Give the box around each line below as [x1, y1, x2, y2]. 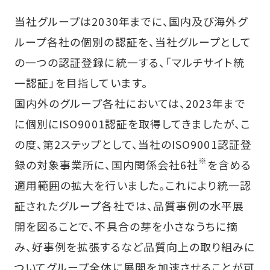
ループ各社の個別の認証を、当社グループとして [14, 33, 252, 49]
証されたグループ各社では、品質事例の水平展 [14, 197, 245, 213]
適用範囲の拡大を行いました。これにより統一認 [14, 177, 252, 193]
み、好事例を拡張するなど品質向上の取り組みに [14, 238, 256, 254]
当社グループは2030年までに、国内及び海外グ [14, 13, 248, 29]
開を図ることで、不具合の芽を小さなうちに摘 [14, 218, 239, 234]
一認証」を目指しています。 [14, 74, 148, 90]
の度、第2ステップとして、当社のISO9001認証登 [14, 136, 252, 152]
